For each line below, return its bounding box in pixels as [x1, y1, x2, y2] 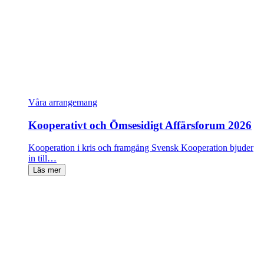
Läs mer [33, 166, 61, 175]
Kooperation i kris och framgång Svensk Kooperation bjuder [28, 143, 253, 153]
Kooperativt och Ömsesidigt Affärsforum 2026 [28, 118, 252, 131]
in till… [28, 153, 57, 164]
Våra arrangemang [28, 97, 97, 107]
